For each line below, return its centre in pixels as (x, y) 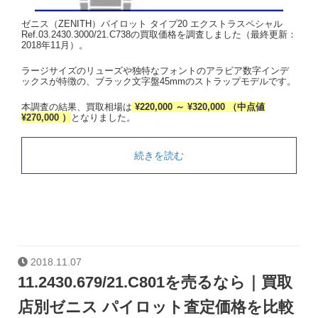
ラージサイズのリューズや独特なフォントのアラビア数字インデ (155, 70)
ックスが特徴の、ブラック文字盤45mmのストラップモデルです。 (159, 81)
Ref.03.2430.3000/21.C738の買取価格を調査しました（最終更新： (159, 34)
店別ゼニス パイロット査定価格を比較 (156, 307)
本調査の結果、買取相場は (77, 106)
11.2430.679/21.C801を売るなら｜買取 (155, 282)
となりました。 (103, 117)
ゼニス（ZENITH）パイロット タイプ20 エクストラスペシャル (152, 23)
